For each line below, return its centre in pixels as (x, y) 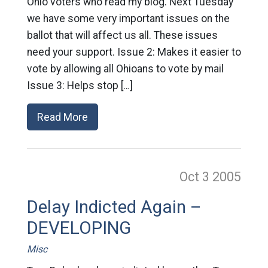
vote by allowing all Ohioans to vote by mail (125, 69)
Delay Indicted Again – (114, 207)
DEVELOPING (79, 228)
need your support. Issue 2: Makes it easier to (134, 52)
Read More (62, 117)
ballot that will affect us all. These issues (122, 35)
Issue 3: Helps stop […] (80, 86)
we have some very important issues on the (128, 19)
